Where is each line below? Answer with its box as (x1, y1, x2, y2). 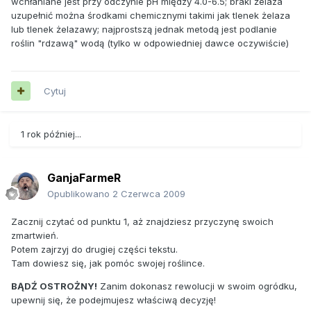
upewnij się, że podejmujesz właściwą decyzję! (11, 294, 216, 305)
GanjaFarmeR (47, 170, 121, 185)
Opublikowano (47, 187, 112, 199)
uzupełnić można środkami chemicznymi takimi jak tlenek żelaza (11, 9, 290, 21)
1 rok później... (21, 128, 81, 140)
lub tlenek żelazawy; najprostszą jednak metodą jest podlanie (11, 23, 277, 35)
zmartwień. (11, 229, 58, 241)
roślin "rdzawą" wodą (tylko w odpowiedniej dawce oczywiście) (11, 37, 289, 49)
